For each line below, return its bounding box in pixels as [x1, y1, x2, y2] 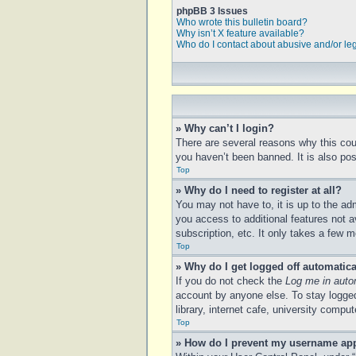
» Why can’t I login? [176, 122, 274, 134]
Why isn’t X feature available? [176, 28, 304, 39]
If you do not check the [176, 275, 285, 287]
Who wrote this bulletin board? [176, 17, 308, 28]
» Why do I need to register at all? [176, 184, 342, 196]
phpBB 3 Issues [176, 6, 248, 17]
